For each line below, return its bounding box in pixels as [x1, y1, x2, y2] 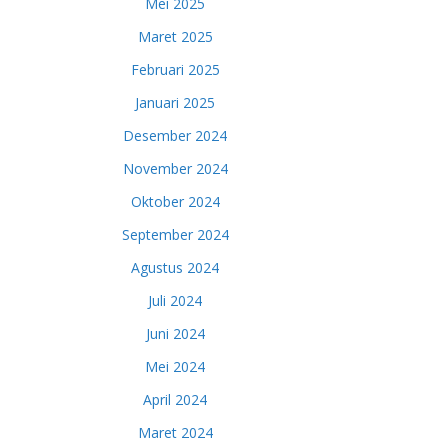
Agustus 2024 [131, 257, 219, 277]
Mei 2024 [145, 356, 205, 376]
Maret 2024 [137, 422, 213, 442]
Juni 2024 [145, 323, 205, 343]
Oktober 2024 [130, 191, 220, 211]
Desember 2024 [123, 125, 227, 145]
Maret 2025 [137, 26, 213, 46]
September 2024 [121, 224, 229, 244]
